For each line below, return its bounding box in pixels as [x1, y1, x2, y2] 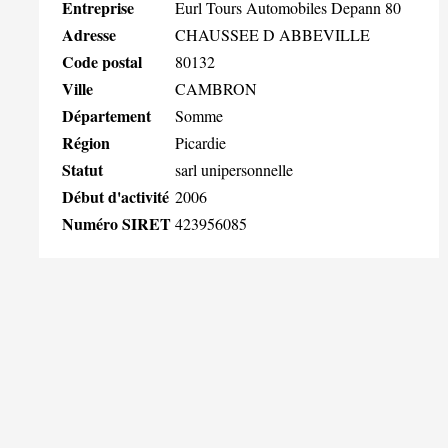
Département [62, 103, 151, 127]
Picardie [175, 131, 226, 153]
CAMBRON [175, 77, 257, 99]
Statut [62, 157, 103, 181]
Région [62, 130, 110, 154]
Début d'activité [62, 184, 169, 208]
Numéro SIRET [62, 211, 171, 235]
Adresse [62, 22, 116, 46]
